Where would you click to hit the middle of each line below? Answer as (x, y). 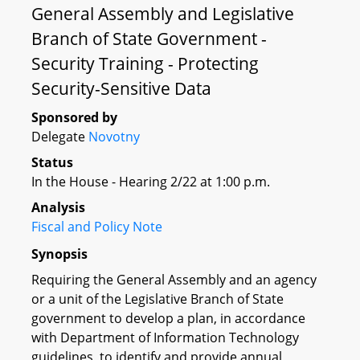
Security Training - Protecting (145, 63)
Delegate (60, 137)
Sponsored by (74, 117)
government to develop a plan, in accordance (168, 318)
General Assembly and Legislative (163, 14)
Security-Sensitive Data (121, 88)
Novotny (114, 137)
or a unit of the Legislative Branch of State (157, 299)
